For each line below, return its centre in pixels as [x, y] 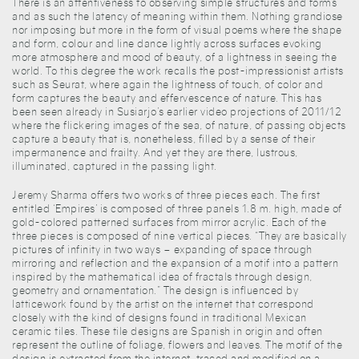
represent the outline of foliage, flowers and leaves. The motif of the [177, 345]
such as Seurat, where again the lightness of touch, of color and [167, 85]
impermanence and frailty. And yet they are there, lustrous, [155, 153]
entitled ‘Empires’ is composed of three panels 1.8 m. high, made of [177, 209]
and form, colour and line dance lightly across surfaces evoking [167, 44]
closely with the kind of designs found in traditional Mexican [159, 318]
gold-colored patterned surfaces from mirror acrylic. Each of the [169, 223]
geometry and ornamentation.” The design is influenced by [155, 291]
